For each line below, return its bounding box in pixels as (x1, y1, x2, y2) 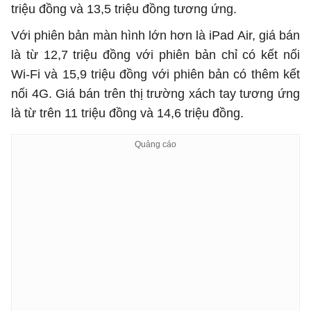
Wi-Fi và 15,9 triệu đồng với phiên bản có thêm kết (11, 67, 300, 82)
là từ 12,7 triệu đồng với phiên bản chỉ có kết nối (11, 48, 300, 62)
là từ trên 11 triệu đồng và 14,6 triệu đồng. (11, 106, 244, 121)
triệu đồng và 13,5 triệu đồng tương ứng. (11, 2, 237, 17)
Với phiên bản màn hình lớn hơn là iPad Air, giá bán (11, 28, 300, 43)
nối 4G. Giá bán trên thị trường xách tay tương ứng (11, 87, 300, 101)
